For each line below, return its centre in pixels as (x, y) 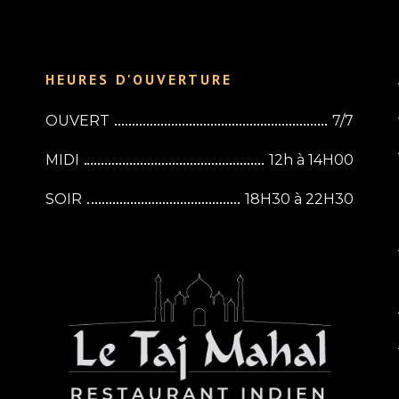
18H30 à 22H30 (299, 199)
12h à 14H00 (311, 160)
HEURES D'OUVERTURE (138, 80)
